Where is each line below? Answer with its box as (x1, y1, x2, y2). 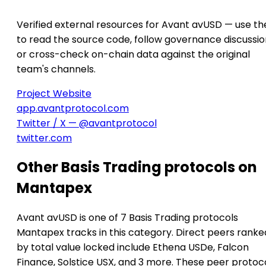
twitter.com (17, 131, 72, 145)
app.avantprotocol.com (17, 101, 129, 115)
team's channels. (17, 62, 96, 76)
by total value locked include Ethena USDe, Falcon (17, 240, 249, 255)
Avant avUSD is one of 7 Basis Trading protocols (17, 211, 238, 225)
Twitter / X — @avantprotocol (17, 116, 157, 130)
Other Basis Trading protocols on (17, 157, 257, 178)
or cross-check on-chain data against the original (17, 47, 250, 61)
